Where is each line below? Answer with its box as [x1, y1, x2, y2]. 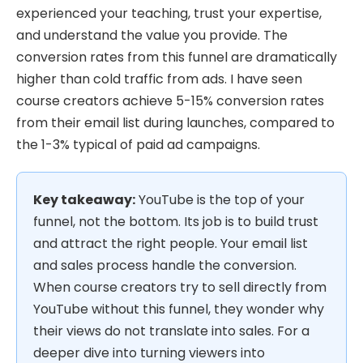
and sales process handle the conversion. [33, 256, 297, 275]
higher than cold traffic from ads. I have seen [16, 70, 302, 89]
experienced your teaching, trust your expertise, [16, 4, 322, 23]
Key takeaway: [33, 190, 135, 210]
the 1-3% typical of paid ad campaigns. [16, 135, 260, 155]
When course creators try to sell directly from [33, 278, 327, 297]
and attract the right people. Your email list [33, 234, 308, 254]
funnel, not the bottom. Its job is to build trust [33, 212, 318, 232]
